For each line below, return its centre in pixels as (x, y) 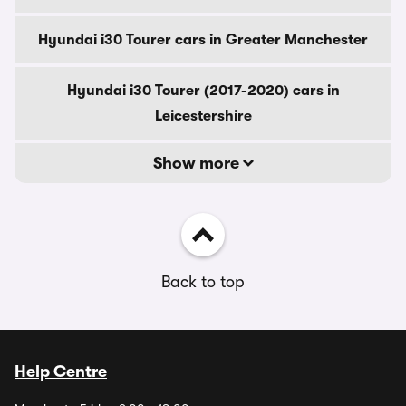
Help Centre (61, 372)
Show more (198, 163)
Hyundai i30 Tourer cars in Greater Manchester (203, 40)
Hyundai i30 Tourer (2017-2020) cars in (203, 91)
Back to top (203, 282)
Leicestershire (203, 116)
